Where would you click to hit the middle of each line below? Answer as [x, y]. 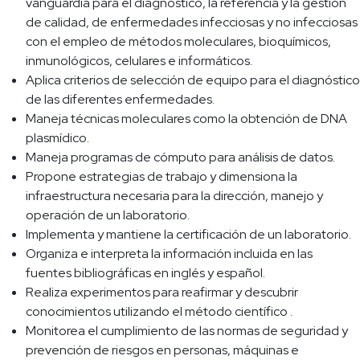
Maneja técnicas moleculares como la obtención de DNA [186, 119]
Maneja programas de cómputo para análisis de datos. [180, 157]
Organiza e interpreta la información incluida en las [169, 254]
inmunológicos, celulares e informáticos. [139, 61]
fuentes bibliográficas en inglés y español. [145, 273]
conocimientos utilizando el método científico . [159, 312]
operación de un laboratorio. [108, 215]
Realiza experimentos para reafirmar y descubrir [162, 292]
